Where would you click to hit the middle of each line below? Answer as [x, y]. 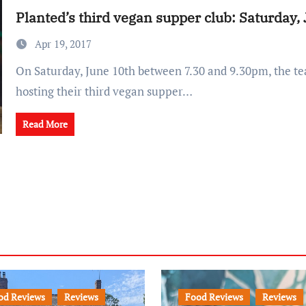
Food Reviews [214, 297]
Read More [45, 124]
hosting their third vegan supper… [104, 91]
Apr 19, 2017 [63, 44]
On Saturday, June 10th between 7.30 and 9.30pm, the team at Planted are [20, 71]
